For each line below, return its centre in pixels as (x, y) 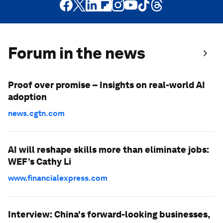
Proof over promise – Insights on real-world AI (107, 85)
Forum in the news (77, 53)
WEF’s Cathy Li (40, 162)
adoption (27, 97)
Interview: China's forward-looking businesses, (109, 214)
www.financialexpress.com (58, 178)
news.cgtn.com (36, 113)
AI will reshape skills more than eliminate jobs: (109, 150)
